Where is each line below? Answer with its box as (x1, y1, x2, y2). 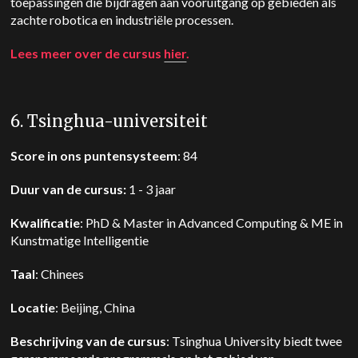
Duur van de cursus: (10, 181, 129, 197)
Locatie (10, 300, 56, 315)
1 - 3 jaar (129, 181, 177, 197)
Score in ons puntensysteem (10, 148, 178, 163)
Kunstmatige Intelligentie (10, 233, 154, 248)
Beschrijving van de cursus (10, 333, 167, 348)
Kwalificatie (10, 215, 81, 230)
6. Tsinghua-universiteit (10, 111, 209, 131)
